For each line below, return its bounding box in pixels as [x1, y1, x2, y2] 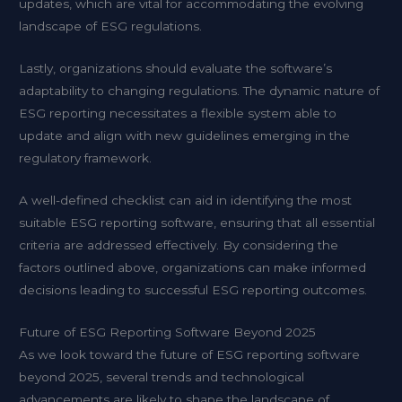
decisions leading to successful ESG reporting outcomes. [19, 282, 368, 297]
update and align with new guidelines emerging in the [19, 127, 351, 143]
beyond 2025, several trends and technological [19, 369, 305, 384]
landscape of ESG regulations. [19, 19, 203, 34]
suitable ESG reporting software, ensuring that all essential [19, 214, 376, 230]
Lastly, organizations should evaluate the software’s [19, 60, 333, 75]
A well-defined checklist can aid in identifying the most [19, 192, 353, 207]
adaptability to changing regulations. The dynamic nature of [19, 83, 380, 98]
